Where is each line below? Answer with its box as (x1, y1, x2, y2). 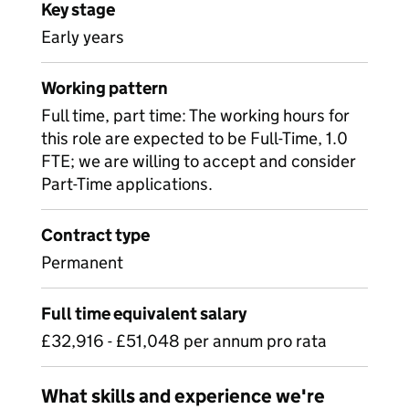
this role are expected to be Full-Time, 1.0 (41, 128, 348, 149)
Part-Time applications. (41, 173, 213, 194)
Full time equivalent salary (41, 303, 246, 324)
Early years (41, 26, 124, 47)
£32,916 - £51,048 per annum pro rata (41, 330, 327, 351)
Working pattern (41, 78, 168, 99)
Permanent (41, 252, 123, 273)
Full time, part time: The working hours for (41, 105, 350, 126)
